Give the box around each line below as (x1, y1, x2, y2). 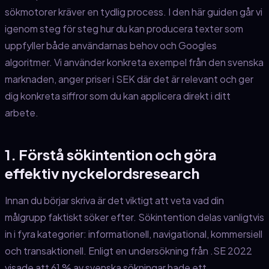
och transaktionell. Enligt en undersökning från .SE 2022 (5, 244, 252, 258)
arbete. (5, 106, 38, 119)
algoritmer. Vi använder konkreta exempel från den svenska (5, 56, 264, 69)
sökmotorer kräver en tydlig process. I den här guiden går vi (5, 5, 262, 19)
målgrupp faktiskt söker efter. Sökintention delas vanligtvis (5, 211, 264, 224)
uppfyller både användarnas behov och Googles (5, 39, 217, 52)
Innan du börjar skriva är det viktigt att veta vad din (5, 194, 224, 207)
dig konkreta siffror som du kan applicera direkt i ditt (5, 89, 231, 103)
